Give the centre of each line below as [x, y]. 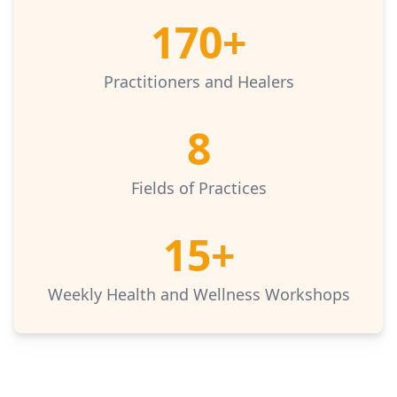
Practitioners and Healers [198, 82]
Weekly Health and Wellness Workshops [198, 294]
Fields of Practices [198, 188]
